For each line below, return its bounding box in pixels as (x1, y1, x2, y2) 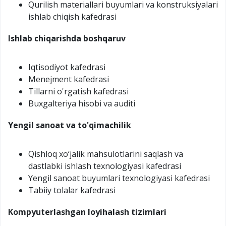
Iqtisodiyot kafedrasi (28, 61, 105, 73)
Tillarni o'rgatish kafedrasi (28, 85, 129, 97)
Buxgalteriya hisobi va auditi (28, 97, 135, 109)
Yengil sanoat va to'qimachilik (8, 119, 131, 131)
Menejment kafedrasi (28, 73, 109, 85)
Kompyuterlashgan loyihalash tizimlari (8, 206, 166, 217)
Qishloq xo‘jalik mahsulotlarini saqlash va (28, 148, 183, 159)
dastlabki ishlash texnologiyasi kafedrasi (28, 160, 181, 172)
